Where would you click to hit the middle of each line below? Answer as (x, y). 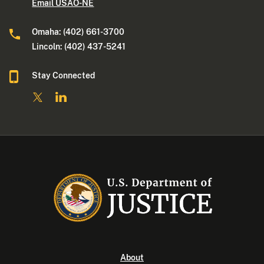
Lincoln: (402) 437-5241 (80, 47)
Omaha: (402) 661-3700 (78, 32)
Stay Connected (64, 76)
